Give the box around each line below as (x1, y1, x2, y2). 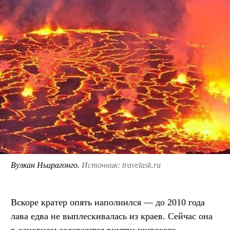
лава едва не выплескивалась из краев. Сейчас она (11, 210, 213, 221)
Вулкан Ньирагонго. (11, 160, 82, 169)
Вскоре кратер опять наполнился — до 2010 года (11, 197, 205, 207)
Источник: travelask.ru (82, 160, 161, 169)
